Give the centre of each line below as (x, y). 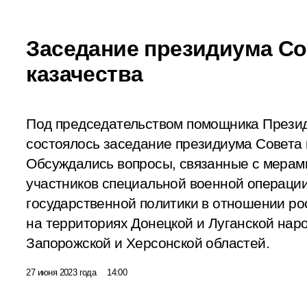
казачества (85, 74)
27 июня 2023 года (61, 272)
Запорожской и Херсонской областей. (148, 243)
